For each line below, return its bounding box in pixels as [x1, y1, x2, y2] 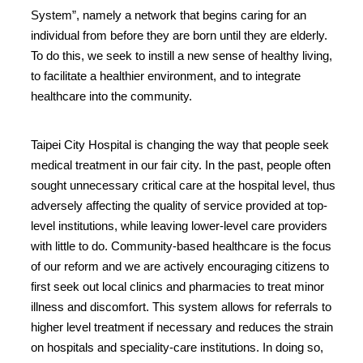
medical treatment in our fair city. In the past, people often [31, 157, 331, 172]
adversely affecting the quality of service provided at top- [31, 198, 327, 212]
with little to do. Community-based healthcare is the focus [31, 238, 331, 253]
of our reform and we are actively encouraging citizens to [31, 258, 329, 273]
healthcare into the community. [31, 88, 192, 103]
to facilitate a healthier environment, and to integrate [31, 68, 301, 83]
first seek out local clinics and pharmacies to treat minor [31, 279, 324, 293]
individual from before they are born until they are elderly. [31, 28, 327, 42]
